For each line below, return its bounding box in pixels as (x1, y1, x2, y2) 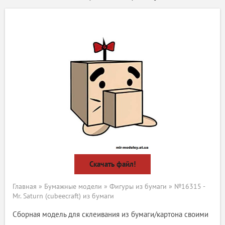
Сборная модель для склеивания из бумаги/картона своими (13, 209, 208, 219)
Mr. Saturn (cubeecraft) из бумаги (13, 191, 114, 200)
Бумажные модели (44, 182, 102, 191)
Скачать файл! (89, 159, 136, 169)
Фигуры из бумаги (109, 182, 167, 191)
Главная (13, 182, 37, 191)
